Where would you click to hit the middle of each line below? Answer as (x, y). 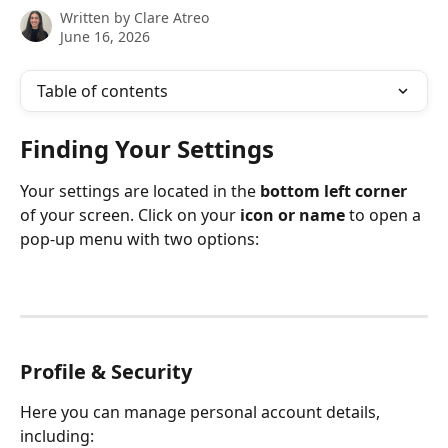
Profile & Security (106, 371)
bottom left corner (333, 191)
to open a (385, 215)
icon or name (292, 215)
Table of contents (102, 91)
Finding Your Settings (147, 148)
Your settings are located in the (140, 191)
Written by (97, 17)
